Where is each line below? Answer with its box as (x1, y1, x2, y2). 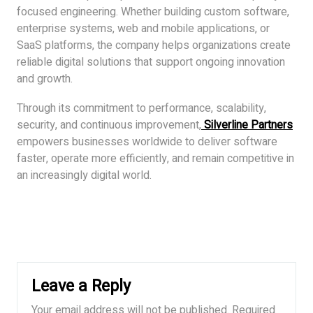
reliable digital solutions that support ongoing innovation (17, 53, 285, 71)
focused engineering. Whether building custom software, (17, 3, 289, 20)
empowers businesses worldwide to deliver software (17, 133, 277, 150)
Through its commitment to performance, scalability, (17, 99, 266, 117)
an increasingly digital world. (17, 166, 152, 184)
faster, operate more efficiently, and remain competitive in (17, 150, 294, 167)
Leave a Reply (31, 273, 131, 298)
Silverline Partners (204, 116, 293, 133)
